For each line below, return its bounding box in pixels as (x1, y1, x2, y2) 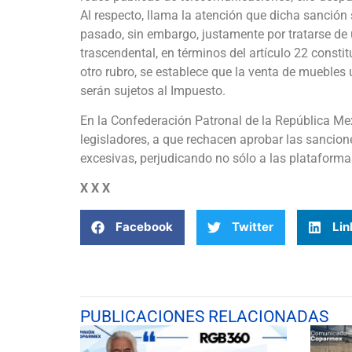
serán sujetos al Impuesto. (80, 82, 225, 98)
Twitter (232, 219, 273, 235)
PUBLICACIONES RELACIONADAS (80, 306, 328, 326)
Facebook (115, 219, 173, 235)
